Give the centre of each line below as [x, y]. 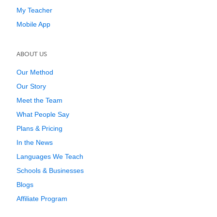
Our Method [35, 72]
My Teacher [34, 10]
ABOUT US [32, 54]
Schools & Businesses [50, 170]
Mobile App [33, 24]
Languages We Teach [50, 156]
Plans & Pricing [39, 128]
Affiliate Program [42, 199]
